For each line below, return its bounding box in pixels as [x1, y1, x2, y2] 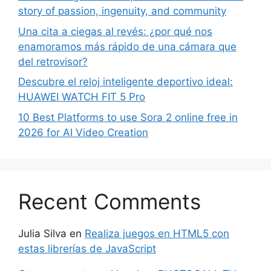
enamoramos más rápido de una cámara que [18, 40, 237, 53]
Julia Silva [18, 227, 67, 240]
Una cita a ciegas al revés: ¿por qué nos [18, 25, 212, 38]
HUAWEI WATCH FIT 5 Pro [18, 91, 145, 103]
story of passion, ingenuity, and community [18, 5, 226, 17]
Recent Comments [18, 188, 201, 214]
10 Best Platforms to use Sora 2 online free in [18, 111, 238, 123]
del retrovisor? [18, 55, 88, 68]
